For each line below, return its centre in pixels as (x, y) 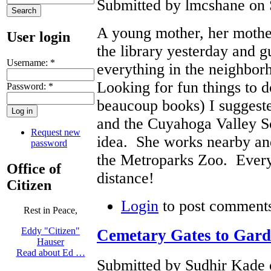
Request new (56, 132)
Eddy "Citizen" (51, 231)
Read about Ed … (51, 253)
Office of (34, 168)
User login (38, 37)
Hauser (51, 242)
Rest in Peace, (51, 211)
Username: (28, 62)
